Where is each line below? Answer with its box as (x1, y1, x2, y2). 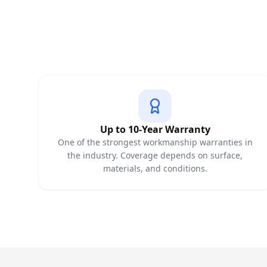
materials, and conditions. (103, 163, 207, 174)
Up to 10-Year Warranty (100, 123, 210, 136)
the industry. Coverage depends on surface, (67, 150, 243, 161)
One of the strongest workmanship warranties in (57, 136, 253, 148)
